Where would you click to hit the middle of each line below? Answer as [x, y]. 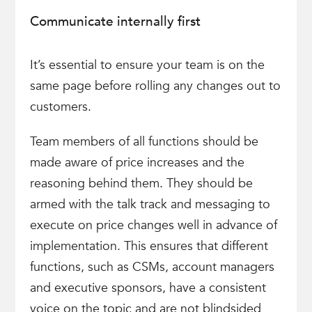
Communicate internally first [115, 22]
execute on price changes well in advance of [153, 225]
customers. [60, 107]
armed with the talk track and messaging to [150, 204]
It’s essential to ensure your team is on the [147, 65]
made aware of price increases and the [137, 163]
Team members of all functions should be [144, 142]
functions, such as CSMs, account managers [152, 267]
